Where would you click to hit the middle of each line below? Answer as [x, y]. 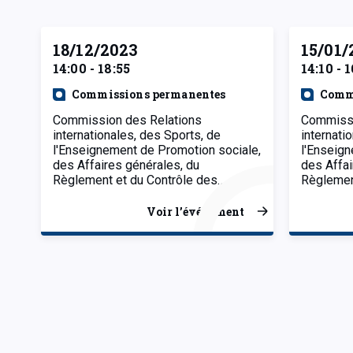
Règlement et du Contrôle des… [139, 180]
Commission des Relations [127, 120]
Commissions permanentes [149, 94]
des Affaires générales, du [126, 165]
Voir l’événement [195, 211]
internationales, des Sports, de [137, 135]
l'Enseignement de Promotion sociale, [157, 150]
